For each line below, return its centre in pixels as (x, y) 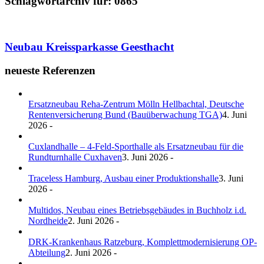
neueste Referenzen (50, 71)
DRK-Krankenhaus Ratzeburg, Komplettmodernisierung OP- (143, 242)
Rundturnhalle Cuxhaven (75, 157)
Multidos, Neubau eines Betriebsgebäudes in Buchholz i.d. (137, 210)
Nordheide (48, 221)
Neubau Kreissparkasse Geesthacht (89, 47)
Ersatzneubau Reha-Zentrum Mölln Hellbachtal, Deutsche (136, 104)
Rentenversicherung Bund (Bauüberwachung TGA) (125, 115)
